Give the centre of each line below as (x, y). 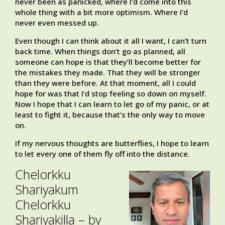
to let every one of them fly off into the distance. (102, 154)
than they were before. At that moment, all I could (105, 83)
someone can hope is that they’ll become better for (108, 62)
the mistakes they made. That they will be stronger (108, 73)
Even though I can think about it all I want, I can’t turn (111, 41)
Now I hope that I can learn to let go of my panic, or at (112, 104)
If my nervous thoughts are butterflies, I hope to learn (112, 143)
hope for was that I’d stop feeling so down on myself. (111, 94)
